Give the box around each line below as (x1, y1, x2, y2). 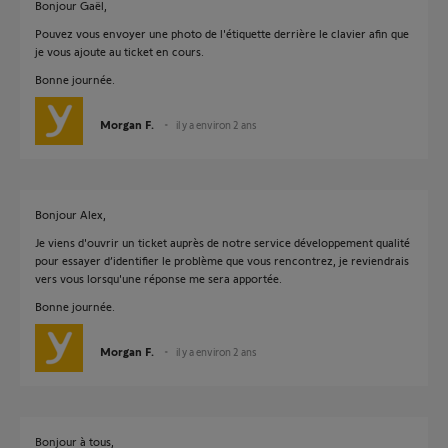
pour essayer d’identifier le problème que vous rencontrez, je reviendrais (35, 253, 409, 267)
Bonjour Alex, (35, 207, 106, 221)
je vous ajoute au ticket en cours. (35, 44, 204, 58)
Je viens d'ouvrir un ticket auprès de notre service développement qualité (35, 235, 410, 249)
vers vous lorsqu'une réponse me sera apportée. (35, 271, 282, 285)
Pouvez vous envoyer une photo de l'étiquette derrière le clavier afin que (35, 26, 409, 40)
